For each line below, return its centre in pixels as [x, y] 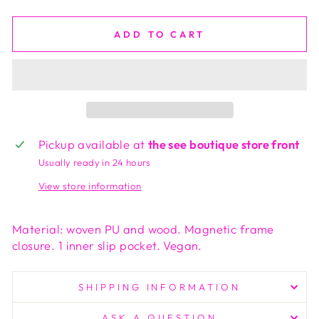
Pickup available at [93, 145]
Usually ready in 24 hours [94, 163]
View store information [90, 186]
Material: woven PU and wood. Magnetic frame [143, 229]
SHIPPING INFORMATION [159, 287]
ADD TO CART [159, 34]
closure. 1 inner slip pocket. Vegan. [107, 246]
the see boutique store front [224, 145]
